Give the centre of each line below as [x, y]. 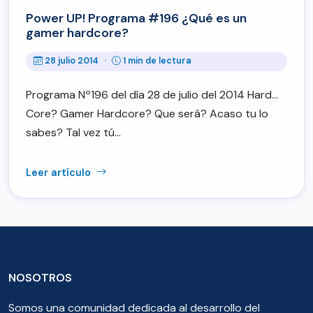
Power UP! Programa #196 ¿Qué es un [136, 19]
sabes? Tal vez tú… [73, 132]
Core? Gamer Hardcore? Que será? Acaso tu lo [147, 113]
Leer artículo [60, 172]
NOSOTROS [40, 277]
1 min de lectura [158, 61]
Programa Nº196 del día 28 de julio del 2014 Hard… [152, 94]
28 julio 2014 [72, 61]
